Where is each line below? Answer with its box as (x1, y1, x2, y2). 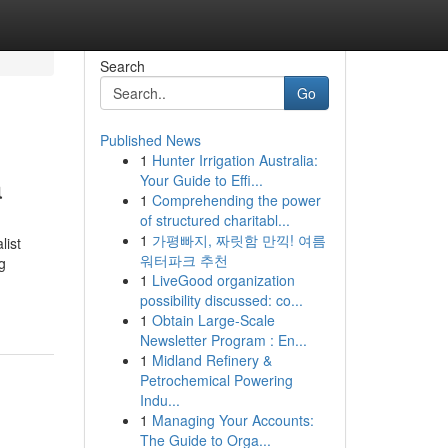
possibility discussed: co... (139, 290, 303, 310)
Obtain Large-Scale (151, 310, 275, 330)
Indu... (139, 390, 180, 410)
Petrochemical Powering (139, 370, 293, 390)
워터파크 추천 (139, 250, 228, 270)
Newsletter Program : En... (139, 330, 307, 350)
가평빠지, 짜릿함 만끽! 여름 (151, 230, 326, 250)
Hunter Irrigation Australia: (151, 150, 318, 170)
